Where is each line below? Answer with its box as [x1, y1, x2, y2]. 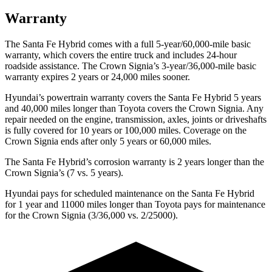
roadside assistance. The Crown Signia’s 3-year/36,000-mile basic [5, 60, 256, 71]
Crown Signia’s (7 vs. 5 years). [5, 167, 123, 178]
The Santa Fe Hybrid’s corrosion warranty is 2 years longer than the [5, 156, 264, 167]
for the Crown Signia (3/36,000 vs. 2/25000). [5, 209, 178, 220]
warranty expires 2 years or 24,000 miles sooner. [5, 71, 190, 82]
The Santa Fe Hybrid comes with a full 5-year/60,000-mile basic [5, 38, 251, 49]
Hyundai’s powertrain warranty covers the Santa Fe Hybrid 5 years [5, 92, 261, 103]
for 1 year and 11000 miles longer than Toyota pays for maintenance [5, 199, 265, 209]
